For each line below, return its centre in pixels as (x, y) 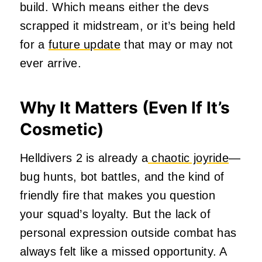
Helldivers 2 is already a (84, 158)
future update (85, 45)
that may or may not (177, 45)
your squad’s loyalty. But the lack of (115, 214)
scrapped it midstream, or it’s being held (128, 26)
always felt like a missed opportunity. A (123, 252)
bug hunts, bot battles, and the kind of (122, 177)
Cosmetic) (62, 130)
